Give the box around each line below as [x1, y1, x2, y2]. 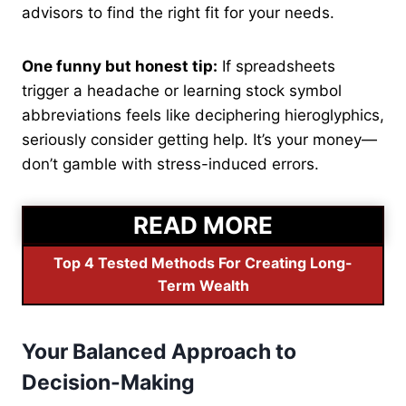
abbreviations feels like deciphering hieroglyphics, [22, 106, 384, 125]
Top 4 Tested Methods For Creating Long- [53, 254, 353, 273]
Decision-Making [22, 370, 195, 396]
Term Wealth [157, 276, 249, 295]
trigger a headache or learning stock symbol [22, 82, 342, 101]
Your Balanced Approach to [22, 339, 296, 365]
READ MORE [133, 211, 273, 240]
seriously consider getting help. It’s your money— [22, 130, 377, 150]
